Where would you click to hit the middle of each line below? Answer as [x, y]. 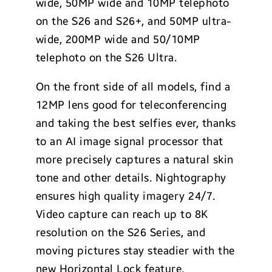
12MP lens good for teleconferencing [131, 105]
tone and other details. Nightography [131, 178]
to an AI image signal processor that [129, 141]
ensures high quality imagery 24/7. [125, 196]
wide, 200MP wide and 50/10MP [118, 39]
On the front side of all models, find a [133, 87]
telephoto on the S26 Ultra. [106, 57]
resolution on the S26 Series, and [121, 232]
